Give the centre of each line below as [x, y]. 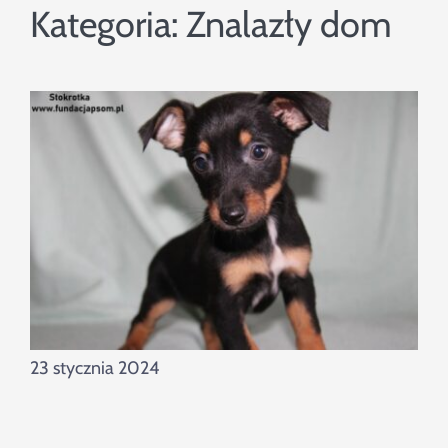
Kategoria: [107, 24]
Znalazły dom [288, 24]
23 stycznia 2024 [94, 368]
